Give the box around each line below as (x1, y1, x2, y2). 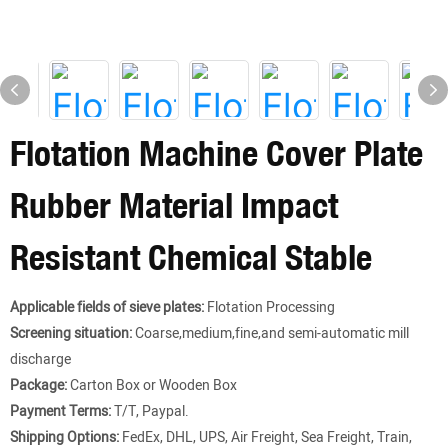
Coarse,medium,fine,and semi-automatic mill (132, 323, 409, 344)
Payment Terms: (10, 401, 111, 422)
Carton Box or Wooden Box (67, 375, 237, 396)
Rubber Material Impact (10, 184, 338, 226)
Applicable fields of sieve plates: (10, 297, 204, 318)
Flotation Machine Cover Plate (10, 132, 423, 174)
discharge (10, 349, 71, 370)
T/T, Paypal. (111, 401, 189, 422)
